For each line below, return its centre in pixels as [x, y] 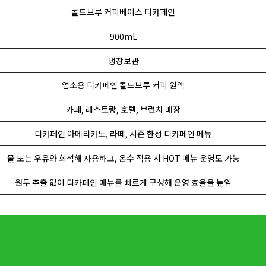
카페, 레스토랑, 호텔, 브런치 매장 [123, 109]
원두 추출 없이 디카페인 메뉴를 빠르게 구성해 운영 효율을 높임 [123, 182]
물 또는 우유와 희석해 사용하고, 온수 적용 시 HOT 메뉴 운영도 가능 [123, 158]
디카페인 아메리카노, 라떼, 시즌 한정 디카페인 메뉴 [123, 134]
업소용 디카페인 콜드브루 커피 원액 [123, 85]
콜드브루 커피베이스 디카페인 [123, 12]
